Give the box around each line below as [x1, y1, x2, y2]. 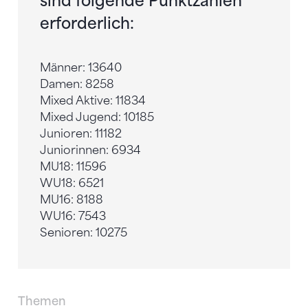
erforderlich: [40, 14, 134, 33]
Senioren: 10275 [40, 225, 127, 239]
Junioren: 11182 [40, 126, 122, 140]
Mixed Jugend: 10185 [40, 110, 154, 124]
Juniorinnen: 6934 [40, 143, 141, 157]
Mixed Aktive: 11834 [40, 93, 146, 107]
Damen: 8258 [40, 77, 114, 91]
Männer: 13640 [40, 60, 122, 74]
